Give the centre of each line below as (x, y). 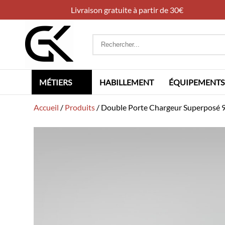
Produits (80, 107)
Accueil (46, 107)
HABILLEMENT (127, 82)
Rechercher (112, 38)
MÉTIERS (55, 82)
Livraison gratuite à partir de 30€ (127, 10)
